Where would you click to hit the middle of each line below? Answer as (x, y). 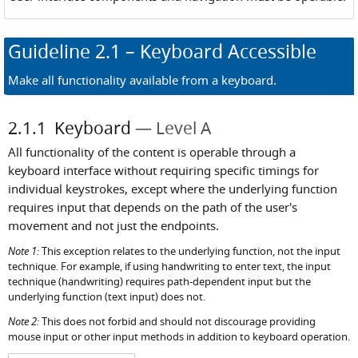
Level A (183, 127)
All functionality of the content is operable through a (152, 151)
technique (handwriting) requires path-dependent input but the (159, 282)
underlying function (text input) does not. (107, 297)
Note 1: (24, 251)
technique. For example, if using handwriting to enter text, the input (169, 267)
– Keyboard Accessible (219, 52)
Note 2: (24, 321)
